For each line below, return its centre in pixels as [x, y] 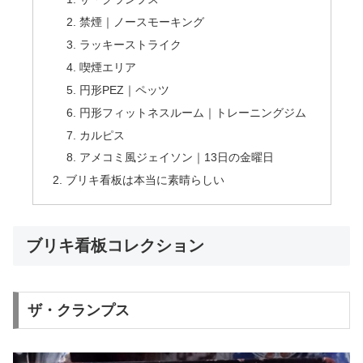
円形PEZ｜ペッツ [125, 90]
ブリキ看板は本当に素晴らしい [145, 180]
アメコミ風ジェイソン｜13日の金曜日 [177, 158]
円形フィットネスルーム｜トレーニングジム [193, 112]
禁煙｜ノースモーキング [142, 22]
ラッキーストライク [131, 45]
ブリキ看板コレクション [115, 245]
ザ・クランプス [78, 311]
